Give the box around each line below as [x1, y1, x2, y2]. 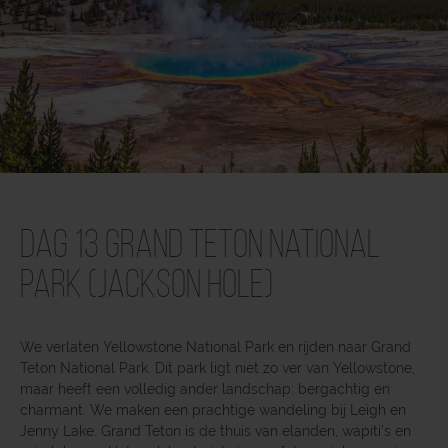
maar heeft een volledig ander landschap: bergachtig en [20, 380, 390, 397]
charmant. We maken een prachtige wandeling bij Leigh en [20, 401, 406, 418]
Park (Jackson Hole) [20, 266, 273, 307]
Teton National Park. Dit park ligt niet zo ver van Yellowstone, [20, 359, 415, 376]
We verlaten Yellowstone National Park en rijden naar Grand [20, 338, 411, 355]
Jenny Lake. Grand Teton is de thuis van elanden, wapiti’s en [20, 422, 411, 439]
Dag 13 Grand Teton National [20, 226, 380, 267]
